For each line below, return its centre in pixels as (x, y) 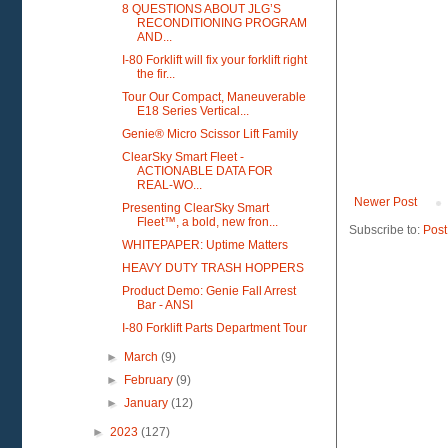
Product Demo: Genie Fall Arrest (208, 291)
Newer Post (385, 202)
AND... (154, 37)
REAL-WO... (169, 185)
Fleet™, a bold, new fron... (207, 222)
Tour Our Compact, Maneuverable (213, 97)
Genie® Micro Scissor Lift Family (209, 134)
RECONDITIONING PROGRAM (221, 23)
